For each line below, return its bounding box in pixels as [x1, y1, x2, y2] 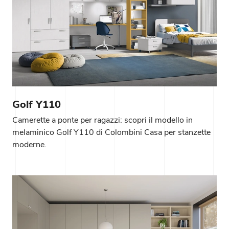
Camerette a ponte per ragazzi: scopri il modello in [12, 114, 193, 126]
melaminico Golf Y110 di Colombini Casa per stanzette [12, 127, 211, 139]
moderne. [12, 139, 47, 151]
